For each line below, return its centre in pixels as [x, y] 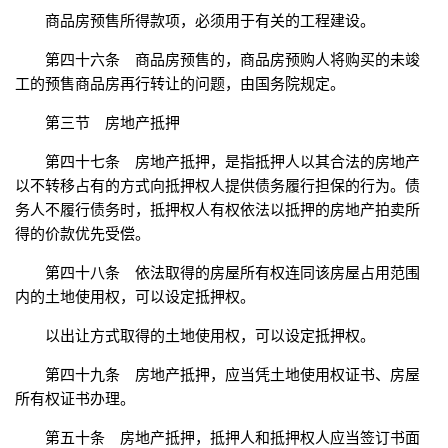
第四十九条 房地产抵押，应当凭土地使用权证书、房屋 [232, 375]
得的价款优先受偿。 [82, 234]
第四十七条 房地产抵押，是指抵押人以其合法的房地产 [232, 162]
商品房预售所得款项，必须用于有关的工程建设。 [210, 21]
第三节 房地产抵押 [112, 123]
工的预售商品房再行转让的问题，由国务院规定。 [180, 84]
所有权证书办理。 [75, 399]
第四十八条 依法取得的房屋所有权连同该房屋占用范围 [232, 273]
